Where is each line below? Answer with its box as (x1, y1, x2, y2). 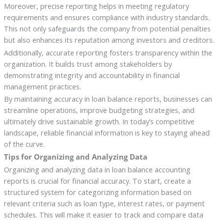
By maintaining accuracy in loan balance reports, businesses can (3, 94, 212, 104)
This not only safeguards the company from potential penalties (3, 23, 211, 33)
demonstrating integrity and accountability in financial (3, 70, 180, 80)
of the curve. (3, 139, 45, 149)
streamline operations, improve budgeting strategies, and (3, 105, 194, 115)
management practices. (3, 81, 81, 91)
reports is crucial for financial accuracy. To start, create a (3, 176, 191, 186)
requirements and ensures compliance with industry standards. (3, 12, 210, 22)
